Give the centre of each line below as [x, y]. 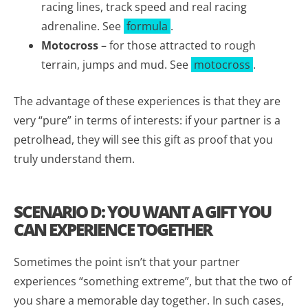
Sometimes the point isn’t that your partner [127, 262]
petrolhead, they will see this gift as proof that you [143, 139]
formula [147, 26]
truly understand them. [74, 158]
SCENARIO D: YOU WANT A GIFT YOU [142, 211]
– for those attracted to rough [177, 45]
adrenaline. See [82, 26]
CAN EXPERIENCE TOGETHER [113, 229]
